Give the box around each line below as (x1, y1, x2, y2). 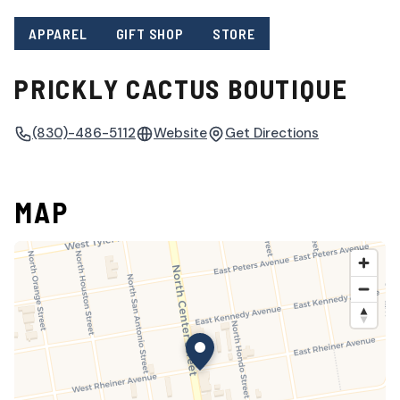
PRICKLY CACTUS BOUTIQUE (14, 72, 348, 105)
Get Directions (225, 124, 319, 143)
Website (154, 124, 207, 143)
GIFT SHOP (115, 24, 184, 42)
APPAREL (29, 24, 87, 42)
